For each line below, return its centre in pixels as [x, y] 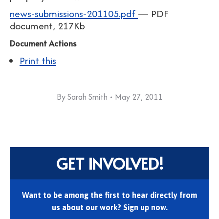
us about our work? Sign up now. [109, 207]
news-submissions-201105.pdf [74, 13]
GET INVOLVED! [109, 163]
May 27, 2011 [139, 97]
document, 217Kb [47, 26]
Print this [38, 60]
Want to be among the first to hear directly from [109, 195]
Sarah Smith [88, 97]
